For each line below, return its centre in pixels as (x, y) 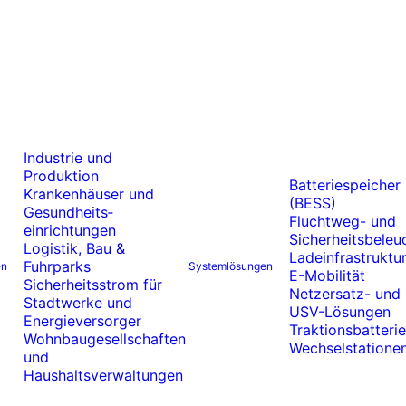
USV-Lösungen (340, 312)
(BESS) (313, 203)
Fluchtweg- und (343, 221)
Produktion (61, 176)
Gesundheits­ (68, 212)
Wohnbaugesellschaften (105, 339)
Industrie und (68, 158)
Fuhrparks (57, 266)
